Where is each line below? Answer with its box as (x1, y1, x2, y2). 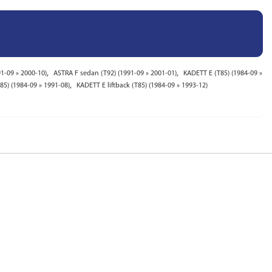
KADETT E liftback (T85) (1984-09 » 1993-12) (76, 82, 208, 89)
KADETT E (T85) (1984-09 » (183, 70, 262, 77)
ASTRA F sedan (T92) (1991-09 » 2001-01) (53, 70, 177, 77)
